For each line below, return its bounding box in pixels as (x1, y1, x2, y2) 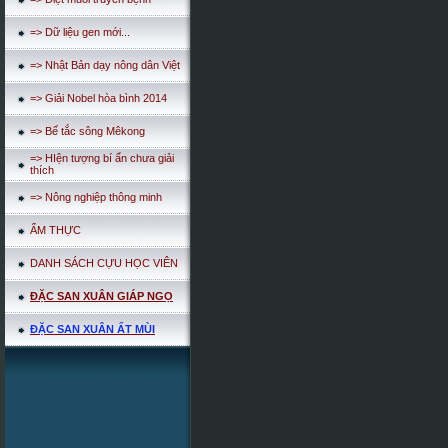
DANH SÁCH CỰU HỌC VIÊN (30, 257, 178, 269)
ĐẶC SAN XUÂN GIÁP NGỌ (30, 290, 173, 302)
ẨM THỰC (30, 224, 81, 236)
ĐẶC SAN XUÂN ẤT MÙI (30, 323, 155, 335)
